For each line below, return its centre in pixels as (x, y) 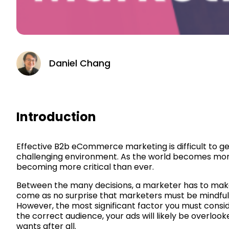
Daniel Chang (80, 63)
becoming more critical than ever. (85, 167)
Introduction (56, 117)
